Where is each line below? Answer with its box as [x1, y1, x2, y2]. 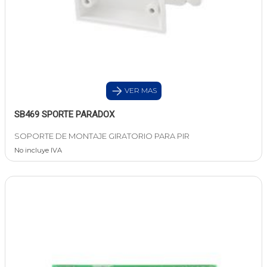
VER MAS [122, 86, 157, 95]
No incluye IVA [14, 146, 62, 155]
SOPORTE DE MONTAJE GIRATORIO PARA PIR [14, 131, 190, 141]
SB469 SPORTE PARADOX [14, 109, 114, 120]
